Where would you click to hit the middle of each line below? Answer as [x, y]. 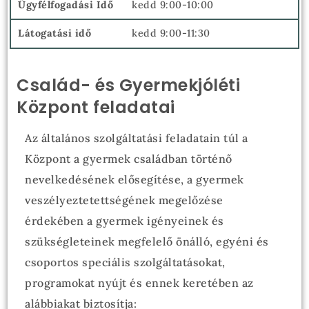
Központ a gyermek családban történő [129, 159]
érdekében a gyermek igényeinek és [124, 221]
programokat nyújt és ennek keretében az [139, 283]
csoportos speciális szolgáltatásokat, [125, 262]
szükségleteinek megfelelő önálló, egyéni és [147, 241]
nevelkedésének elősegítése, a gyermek [134, 179]
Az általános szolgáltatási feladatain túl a [137, 138]
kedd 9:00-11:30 [171, 33]
